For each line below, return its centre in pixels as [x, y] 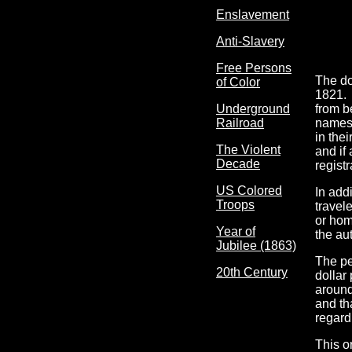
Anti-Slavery [250, 41]
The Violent [248, 150]
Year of [236, 231]
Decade [238, 164]
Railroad [240, 123]
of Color [238, 82]
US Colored [249, 191]
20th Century [252, 272]
